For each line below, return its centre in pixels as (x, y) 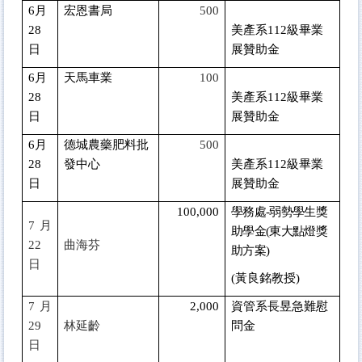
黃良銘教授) (267, 278)
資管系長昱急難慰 (280, 306)
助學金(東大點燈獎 (279, 231)
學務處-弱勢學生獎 (279, 211)
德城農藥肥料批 (106, 144)
